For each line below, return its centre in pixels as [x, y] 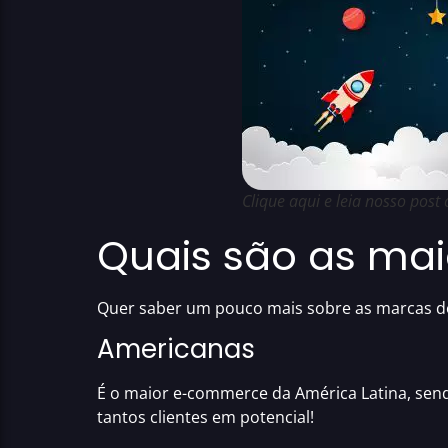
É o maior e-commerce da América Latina [252, 393]
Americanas [176, 349]
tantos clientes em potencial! [205, 417]
